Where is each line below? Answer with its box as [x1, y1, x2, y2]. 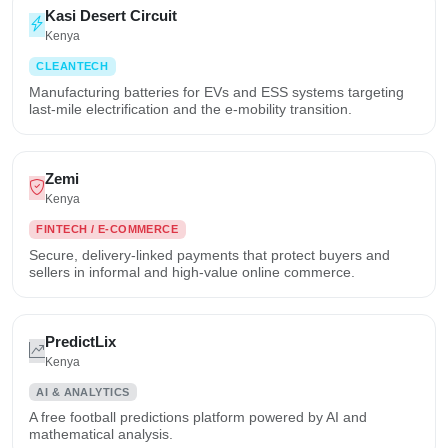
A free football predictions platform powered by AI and [29, 409, 367, 426]
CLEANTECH [36, 59, 109, 72]
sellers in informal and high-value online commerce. [29, 263, 355, 280]
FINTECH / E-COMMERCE [36, 222, 179, 235]
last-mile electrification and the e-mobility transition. [29, 100, 352, 117]
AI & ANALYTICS [36, 385, 130, 398]
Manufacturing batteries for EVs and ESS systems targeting [29, 83, 404, 100]
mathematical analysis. [29, 426, 173, 443]
